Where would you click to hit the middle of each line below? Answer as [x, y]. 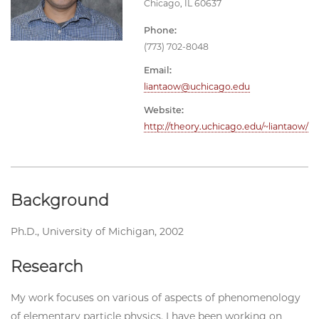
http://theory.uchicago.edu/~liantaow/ [226, 126]
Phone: [160, 30]
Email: [157, 70]
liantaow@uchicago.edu [197, 86]
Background [60, 200]
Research [47, 266]
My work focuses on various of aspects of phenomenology [156, 297]
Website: [163, 110]
